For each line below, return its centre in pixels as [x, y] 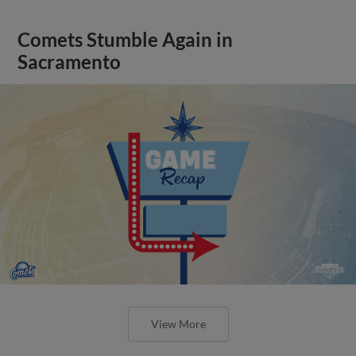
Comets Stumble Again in [126, 39]
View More [178, 323]
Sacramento [70, 62]
